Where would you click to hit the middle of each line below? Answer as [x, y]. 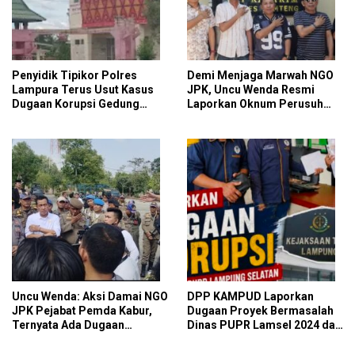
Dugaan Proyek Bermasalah [260, 311]
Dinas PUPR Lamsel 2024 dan [264, 325]
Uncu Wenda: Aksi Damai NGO [90, 297]
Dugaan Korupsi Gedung [76, 104]
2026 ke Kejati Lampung [249, 340]
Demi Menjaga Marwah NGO [260, 76]
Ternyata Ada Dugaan [68, 325]
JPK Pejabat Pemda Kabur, [82, 311]
